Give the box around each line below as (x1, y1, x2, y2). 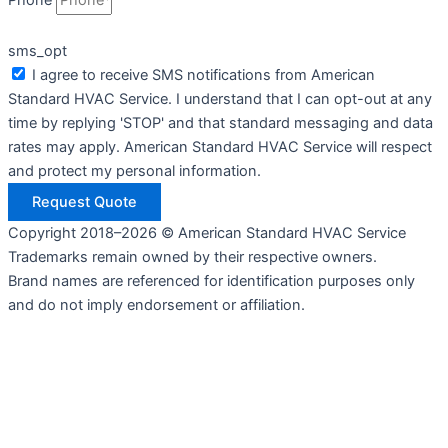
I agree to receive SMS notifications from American (32, 66, 375, 84)
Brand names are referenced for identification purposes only (8, 272, 415, 290)
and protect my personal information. (8, 162, 261, 180)
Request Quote (32, 193, 137, 211)
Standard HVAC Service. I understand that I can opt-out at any (8, 90, 432, 108)
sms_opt (8, 42, 67, 60)
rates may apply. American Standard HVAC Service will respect (8, 138, 432, 156)
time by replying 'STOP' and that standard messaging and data (8, 114, 433, 132)
